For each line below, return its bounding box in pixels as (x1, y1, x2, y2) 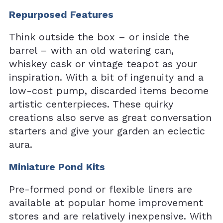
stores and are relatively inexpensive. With (9, 210, 212, 222)
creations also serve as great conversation (9, 111, 212, 123)
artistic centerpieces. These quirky (9, 98, 173, 110)
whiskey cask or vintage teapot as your (9, 58, 197, 70)
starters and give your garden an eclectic (9, 125, 205, 137)
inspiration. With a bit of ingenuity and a (9, 71, 204, 83)
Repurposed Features (9, 8, 113, 20)
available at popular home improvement (9, 197, 203, 209)
